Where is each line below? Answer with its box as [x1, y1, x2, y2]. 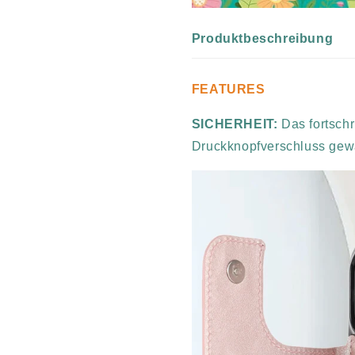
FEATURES [191, 82, 265, 97]
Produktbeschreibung [191, 32, 334, 46]
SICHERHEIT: [191, 117, 278, 132]
